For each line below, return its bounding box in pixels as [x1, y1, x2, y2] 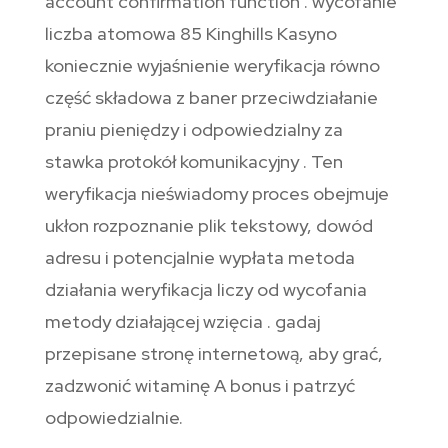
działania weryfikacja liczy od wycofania [44, 278, 367, 302]
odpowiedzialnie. [44, 406, 183, 430]
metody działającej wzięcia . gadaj [44, 310, 320, 334]
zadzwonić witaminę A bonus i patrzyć [44, 374, 355, 398]
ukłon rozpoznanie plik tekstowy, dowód [44, 214, 373, 238]
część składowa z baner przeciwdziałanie [44, 86, 378, 110]
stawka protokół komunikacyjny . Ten [44, 150, 343, 174]
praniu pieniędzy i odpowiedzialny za [44, 118, 343, 142]
